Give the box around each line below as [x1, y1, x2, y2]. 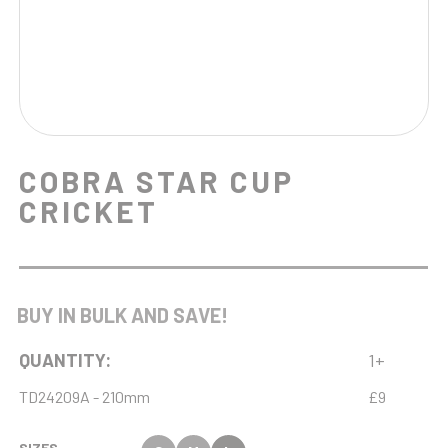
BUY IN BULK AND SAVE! [9, 303, 229, 327]
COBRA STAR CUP [19, 163, 295, 199]
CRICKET [19, 193, 159, 229]
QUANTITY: [19, 349, 112, 371]
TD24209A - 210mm [19, 387, 151, 406]
